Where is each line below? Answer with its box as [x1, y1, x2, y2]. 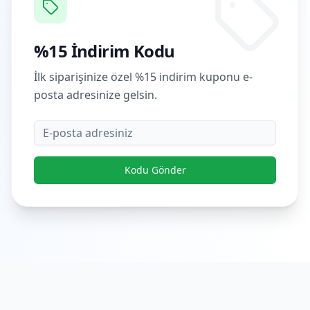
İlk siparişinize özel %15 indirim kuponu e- [34, 69, 253, 84]
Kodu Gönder [124, 163, 186, 176]
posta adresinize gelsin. [34, 87, 157, 102]
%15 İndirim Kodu [34, 39, 175, 62]
